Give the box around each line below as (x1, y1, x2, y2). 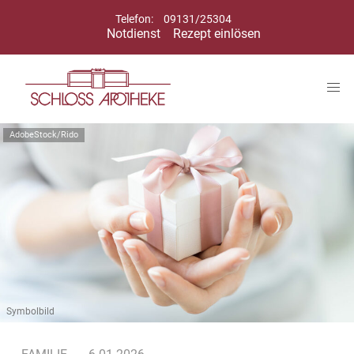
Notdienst (106, 26, 160, 41)
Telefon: (115, 13, 156, 26)
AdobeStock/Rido (9, 130, 78, 141)
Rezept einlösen (172, 26, 261, 41)
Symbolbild (6, 305, 55, 317)
